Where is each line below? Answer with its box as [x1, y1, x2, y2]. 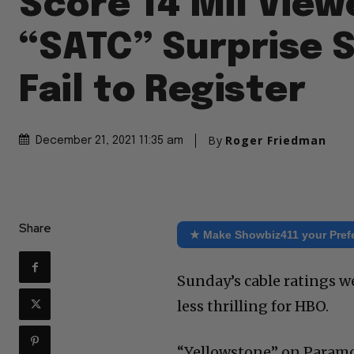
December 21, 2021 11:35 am [36, 134, 183, 146]
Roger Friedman [225, 132, 326, 148]
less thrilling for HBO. [177, 297, 330, 316]
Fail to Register [19, 72, 306, 110]
